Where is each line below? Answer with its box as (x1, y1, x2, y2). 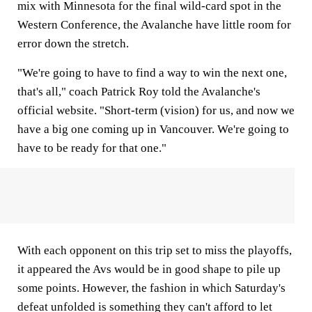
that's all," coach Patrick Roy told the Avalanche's (17, 85, 260, 98)
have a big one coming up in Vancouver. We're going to (17, 123, 289, 136)
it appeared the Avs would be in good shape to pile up (17, 263, 281, 276)
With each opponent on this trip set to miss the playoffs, (17, 244, 292, 257)
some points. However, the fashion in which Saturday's (17, 281, 286, 295)
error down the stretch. (17, 37, 129, 50)
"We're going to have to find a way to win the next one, (17, 66, 287, 79)
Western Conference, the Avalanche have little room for (17, 18, 291, 31)
